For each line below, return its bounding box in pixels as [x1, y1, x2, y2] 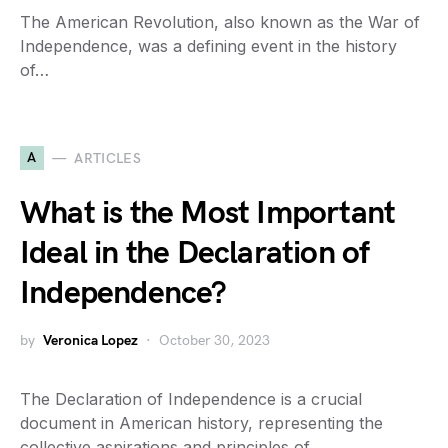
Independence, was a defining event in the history [20, 36, 397, 56]
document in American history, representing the [20, 413, 383, 433]
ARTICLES [74, 149, 142, 167]
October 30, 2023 [159, 332, 270, 349]
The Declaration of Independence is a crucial [20, 389, 362, 409]
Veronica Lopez [43, 332, 138, 349]
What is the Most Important [20, 194, 396, 233]
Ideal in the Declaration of [20, 234, 370, 273]
